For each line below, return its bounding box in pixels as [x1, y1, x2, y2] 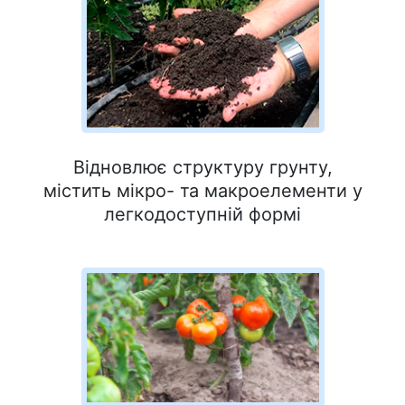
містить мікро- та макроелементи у [42, 179, 363, 202]
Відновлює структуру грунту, [72, 155, 333, 178]
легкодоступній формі [104, 202, 301, 225]
